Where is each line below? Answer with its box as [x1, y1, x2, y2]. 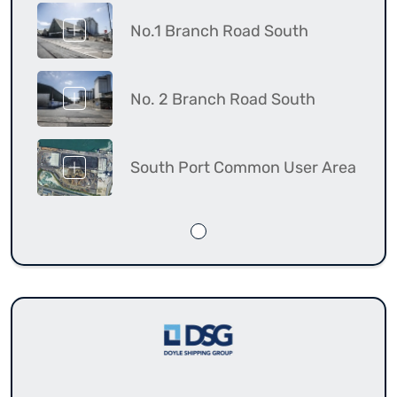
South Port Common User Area [130, 158, 356, 178]
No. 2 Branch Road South [130, 89, 315, 109]
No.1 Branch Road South [130, 20, 308, 41]
